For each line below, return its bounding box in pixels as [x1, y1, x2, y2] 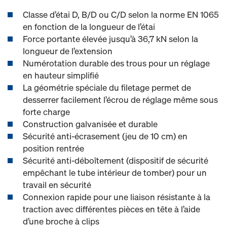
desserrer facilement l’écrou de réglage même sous [23, 94, 218, 105]
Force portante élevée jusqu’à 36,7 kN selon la [23, 33, 198, 45]
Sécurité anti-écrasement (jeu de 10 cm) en [23, 130, 187, 142]
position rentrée [23, 142, 84, 154]
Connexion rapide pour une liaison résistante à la [23, 191, 210, 203]
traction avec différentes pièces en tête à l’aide [23, 203, 200, 215]
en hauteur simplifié [23, 69, 99, 81]
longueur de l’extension [23, 45, 112, 57]
